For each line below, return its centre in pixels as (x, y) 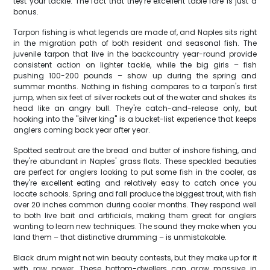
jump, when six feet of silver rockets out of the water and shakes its (135, 97)
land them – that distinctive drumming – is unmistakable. (120, 237)
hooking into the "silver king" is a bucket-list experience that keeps (135, 119)
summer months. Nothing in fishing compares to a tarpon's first (135, 86)
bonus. (26, 12)
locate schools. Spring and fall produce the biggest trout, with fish (135, 194)
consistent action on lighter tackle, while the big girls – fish (135, 65)
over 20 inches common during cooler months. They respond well (135, 205)
